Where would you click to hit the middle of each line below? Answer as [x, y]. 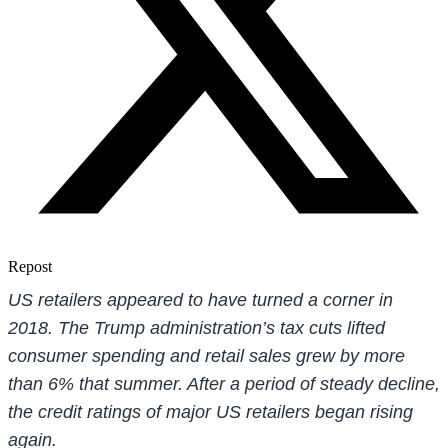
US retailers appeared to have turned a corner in [200, 299]
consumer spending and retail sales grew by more [206, 355]
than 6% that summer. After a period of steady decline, [224, 383]
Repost [30, 266]
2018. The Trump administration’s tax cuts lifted [196, 327]
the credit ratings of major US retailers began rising [210, 411]
